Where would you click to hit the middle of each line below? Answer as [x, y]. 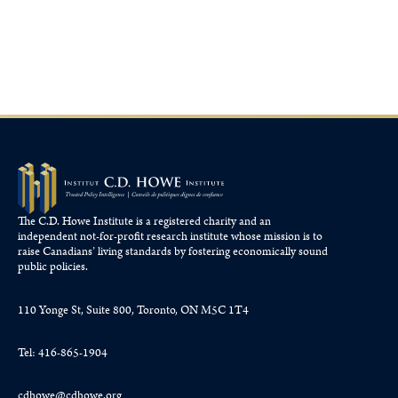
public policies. [53, 267]
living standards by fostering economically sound [213, 252]
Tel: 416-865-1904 [63, 353]
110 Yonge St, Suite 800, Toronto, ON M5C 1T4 [133, 310]
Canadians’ [70, 252]
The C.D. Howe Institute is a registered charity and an [144, 222]
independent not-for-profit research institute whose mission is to [170, 237]
